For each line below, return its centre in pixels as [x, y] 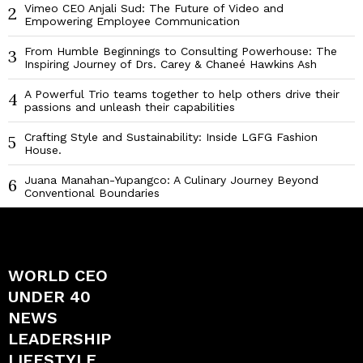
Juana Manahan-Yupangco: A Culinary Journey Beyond [171, 180]
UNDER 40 [49, 297]
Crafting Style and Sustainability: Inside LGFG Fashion [171, 137]
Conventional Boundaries [92, 193]
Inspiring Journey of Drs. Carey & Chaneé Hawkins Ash [171, 64]
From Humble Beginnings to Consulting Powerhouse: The [181, 51]
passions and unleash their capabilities [130, 107]
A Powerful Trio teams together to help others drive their [182, 94]
